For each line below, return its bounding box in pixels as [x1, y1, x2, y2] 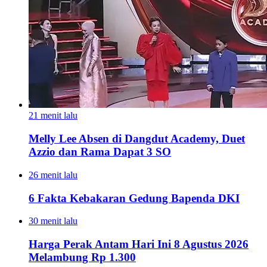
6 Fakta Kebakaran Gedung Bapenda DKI [29, 191, 240, 204]
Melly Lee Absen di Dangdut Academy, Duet [29, 132, 245, 145]
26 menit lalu [29, 169, 77, 180]
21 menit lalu [29, 110, 77, 121]
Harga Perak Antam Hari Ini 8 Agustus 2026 [29, 238, 249, 251]
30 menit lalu [29, 216, 77, 226]
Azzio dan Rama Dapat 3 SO [29, 145, 171, 159]
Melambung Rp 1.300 [29, 251, 136, 264]
